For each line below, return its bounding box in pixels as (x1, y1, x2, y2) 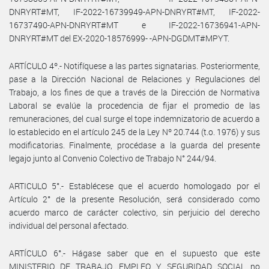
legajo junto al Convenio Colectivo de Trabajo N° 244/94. (9, 152, 216, 164)
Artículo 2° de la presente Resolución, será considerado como (9, 193, 260, 205)
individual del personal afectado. (9, 219, 128, 231)
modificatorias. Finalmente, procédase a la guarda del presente (9, 139, 260, 151)
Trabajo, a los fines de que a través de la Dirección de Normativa (9, 86, 260, 98)
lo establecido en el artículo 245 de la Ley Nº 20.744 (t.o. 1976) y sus (9, 125, 260, 138)
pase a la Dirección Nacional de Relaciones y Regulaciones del (9, 73, 260, 85)
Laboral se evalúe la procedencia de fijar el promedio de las (9, 99, 260, 111)
